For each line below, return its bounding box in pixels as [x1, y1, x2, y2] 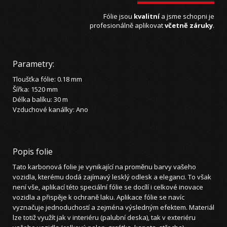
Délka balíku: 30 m [13, 95, 68, 104]
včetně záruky [165, 21, 213, 30]
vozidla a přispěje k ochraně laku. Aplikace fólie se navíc [13, 193, 184, 202]
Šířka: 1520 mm [13, 85, 58, 94]
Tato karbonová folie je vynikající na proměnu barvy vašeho [13, 162, 196, 172]
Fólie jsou [103, 12, 134, 21]
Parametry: [13, 58, 54, 70]
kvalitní [134, 12, 160, 21]
